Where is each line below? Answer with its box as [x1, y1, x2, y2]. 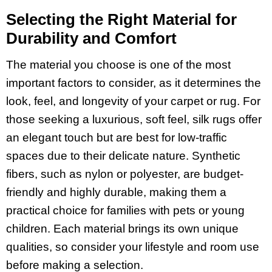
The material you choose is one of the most [6, 58, 231, 71]
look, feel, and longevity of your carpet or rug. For [6, 94, 260, 107]
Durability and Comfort [6, 29, 177, 48]
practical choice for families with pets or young [6, 203, 245, 217]
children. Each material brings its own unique [6, 222, 239, 235]
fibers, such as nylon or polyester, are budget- [6, 167, 243, 180]
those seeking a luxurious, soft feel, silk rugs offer [6, 112, 262, 126]
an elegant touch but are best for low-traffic [6, 131, 227, 144]
